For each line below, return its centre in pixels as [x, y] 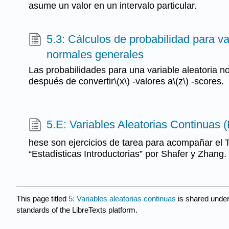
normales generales [95, 54]
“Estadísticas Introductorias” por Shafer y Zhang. [128, 154]
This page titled [42, 199]
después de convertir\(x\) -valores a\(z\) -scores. [126, 81]
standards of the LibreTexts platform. [77, 210]
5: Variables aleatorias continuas [122, 199]
